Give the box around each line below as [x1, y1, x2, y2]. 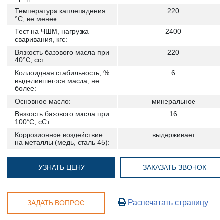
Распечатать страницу [126, 198, 208, 207]
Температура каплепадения [15, 7, 106, 15]
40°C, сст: [15, 56, 46, 64]
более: [15, 84, 36, 92]
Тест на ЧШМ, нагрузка [15, 27, 89, 35]
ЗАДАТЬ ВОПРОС [27, 199, 84, 207]
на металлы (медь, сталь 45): [15, 138, 110, 146]
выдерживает [152, 131, 195, 138]
